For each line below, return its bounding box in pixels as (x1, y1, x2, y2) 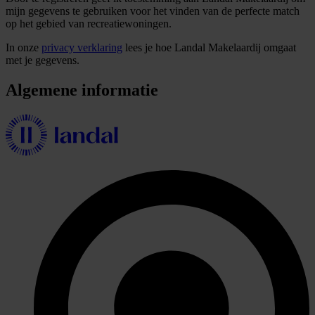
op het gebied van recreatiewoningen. (6, 18, 172, 30)
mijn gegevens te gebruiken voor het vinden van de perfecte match (6, 5, 300, 18)
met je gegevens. (6, 54, 79, 67)
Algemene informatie (6, 81, 158, 100)
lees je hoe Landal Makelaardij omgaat (122, 41, 296, 54)
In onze (6, 41, 41, 54)
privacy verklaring (41, 41, 122, 54)
